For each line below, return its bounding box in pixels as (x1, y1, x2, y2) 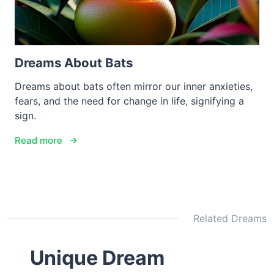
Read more (15, 135, 62, 147)
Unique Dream (30, 246, 165, 270)
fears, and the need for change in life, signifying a (15, 95, 244, 108)
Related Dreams (193, 212, 267, 225)
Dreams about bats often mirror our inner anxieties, (15, 80, 253, 93)
